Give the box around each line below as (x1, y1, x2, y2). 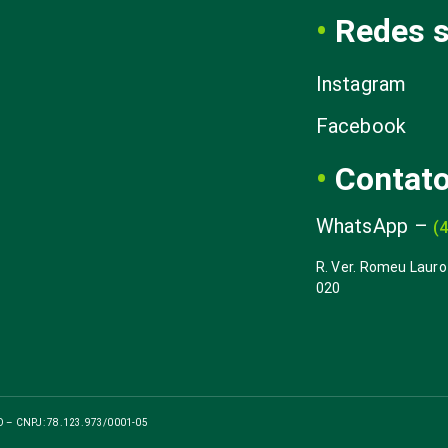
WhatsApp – (315, 214, 434, 238)
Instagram (315, 72, 407, 96)
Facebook (315, 114, 407, 138)
